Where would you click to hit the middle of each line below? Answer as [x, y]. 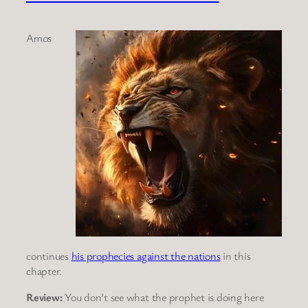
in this [235, 255]
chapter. [44, 271]
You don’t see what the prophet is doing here [164, 297]
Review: [46, 297]
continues [49, 255]
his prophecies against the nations [146, 255]
